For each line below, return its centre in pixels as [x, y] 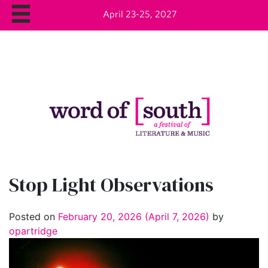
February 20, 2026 [100, 216]
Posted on [33, 216]
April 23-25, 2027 [140, 14]
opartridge [33, 231]
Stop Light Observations [111, 185]
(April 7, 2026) [177, 216]
